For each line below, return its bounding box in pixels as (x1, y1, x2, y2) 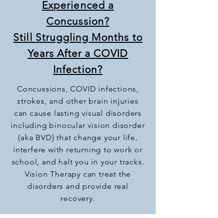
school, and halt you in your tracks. (11, 157, 145, 166)
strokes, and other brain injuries (17, 96, 139, 106)
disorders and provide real (27, 182, 128, 191)
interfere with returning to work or (13, 145, 143, 154)
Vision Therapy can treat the (24, 169, 131, 179)
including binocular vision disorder (11, 121, 145, 130)
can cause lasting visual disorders (14, 109, 142, 118)
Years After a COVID (27, 47, 128, 59)
